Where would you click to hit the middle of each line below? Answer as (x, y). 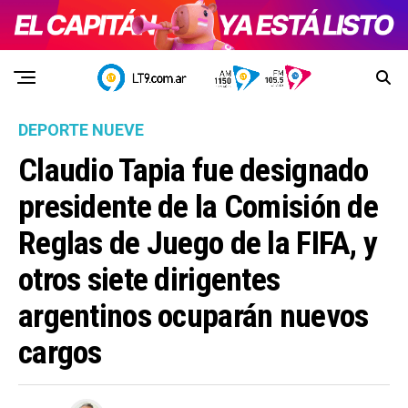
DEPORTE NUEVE (81, 130)
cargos (60, 353)
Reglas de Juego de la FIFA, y (198, 244)
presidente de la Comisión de (198, 207)
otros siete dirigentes (149, 280)
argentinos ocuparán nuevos (194, 316)
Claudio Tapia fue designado (194, 171)
